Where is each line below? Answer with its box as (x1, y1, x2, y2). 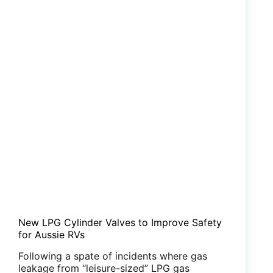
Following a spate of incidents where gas (18, 249, 207, 262)
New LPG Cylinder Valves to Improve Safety (18, 216, 222, 229)
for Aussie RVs (18, 229, 85, 241)
